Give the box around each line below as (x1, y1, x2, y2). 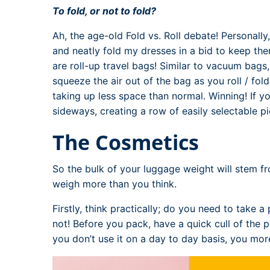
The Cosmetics (52, 128, 199, 156)
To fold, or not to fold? (52, 4, 156, 17)
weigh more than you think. (52, 177, 177, 190)
